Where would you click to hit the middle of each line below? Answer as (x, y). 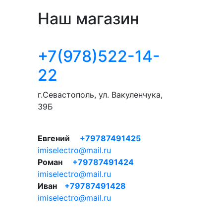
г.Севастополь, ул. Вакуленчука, (100, 94)
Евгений (54, 138)
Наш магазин (88, 18)
